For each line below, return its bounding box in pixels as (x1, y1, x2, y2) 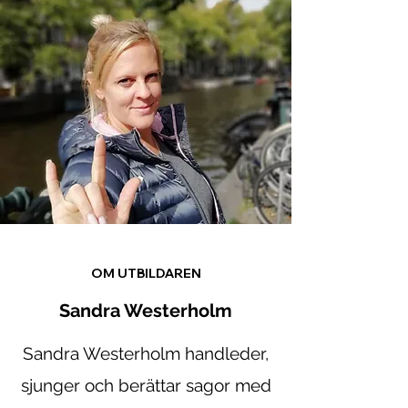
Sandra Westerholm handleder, (23, 343, 269, 364)
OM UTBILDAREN (90, 265, 201, 282)
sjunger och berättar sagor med (20, 375, 271, 396)
